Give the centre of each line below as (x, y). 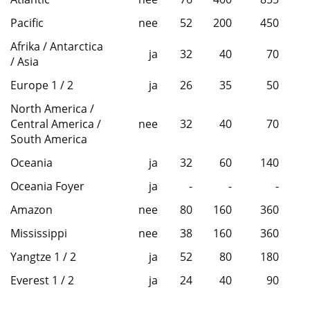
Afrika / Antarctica (57, 47)
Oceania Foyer (47, 186)
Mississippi (39, 234)
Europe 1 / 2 (42, 85)
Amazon (31, 210)
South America (49, 139)
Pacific (27, 23)
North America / (52, 109)
